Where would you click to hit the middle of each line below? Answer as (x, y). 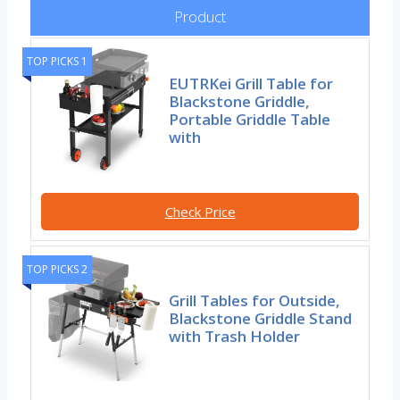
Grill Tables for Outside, (255, 301)
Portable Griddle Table (250, 120)
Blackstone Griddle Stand (261, 319)
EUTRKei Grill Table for (251, 84)
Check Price (200, 212)
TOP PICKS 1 (57, 62)
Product (200, 17)
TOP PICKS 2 (57, 270)
